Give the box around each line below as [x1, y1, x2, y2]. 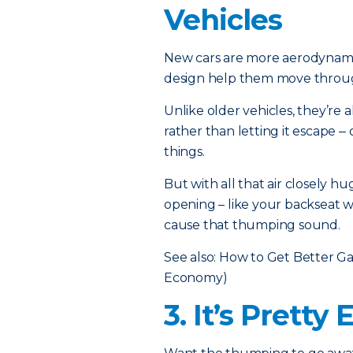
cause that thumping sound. [164, 217, 340, 232]
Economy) [164, 270, 228, 285]
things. [164, 144, 205, 159]
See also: [164, 250, 219, 265]
